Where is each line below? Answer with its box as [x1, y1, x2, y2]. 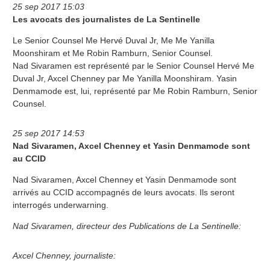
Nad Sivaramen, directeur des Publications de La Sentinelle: [13, 221, 241, 231]
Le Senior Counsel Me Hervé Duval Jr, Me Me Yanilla [13, 35, 215, 45]
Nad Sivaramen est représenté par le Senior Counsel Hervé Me [13, 60, 254, 71]
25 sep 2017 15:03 [13, 1, 84, 11]
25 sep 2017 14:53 [13, 128, 84, 138]
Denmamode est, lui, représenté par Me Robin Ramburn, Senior [13, 86, 257, 96]
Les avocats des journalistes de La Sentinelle [13, 14, 200, 24]
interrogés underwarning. [13, 199, 108, 210]
